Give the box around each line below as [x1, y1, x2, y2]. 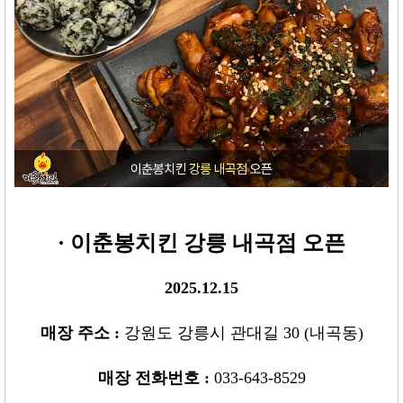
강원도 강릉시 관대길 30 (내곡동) [123, 324, 363, 343]
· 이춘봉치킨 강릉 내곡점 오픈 [58, 231, 345, 255]
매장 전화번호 [97, 369, 204, 388]
